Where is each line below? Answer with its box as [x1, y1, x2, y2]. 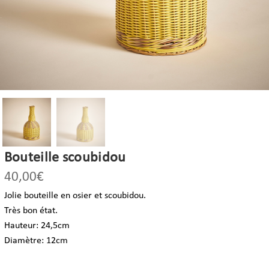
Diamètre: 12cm [4, 235, 68, 246]
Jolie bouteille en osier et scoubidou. [4, 190, 146, 201]
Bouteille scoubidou [4, 150, 126, 165]
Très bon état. [4, 205, 58, 216]
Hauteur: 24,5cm [4, 220, 70, 231]
